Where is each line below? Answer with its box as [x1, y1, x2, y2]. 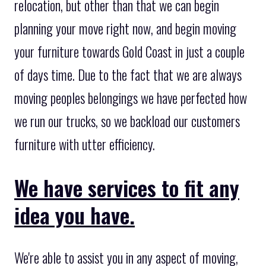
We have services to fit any [14, 171, 239, 203]
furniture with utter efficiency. [14, 134, 155, 154]
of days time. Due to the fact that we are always [14, 64, 242, 85]
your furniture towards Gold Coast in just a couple [14, 41, 245, 62]
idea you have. [14, 198, 135, 230]
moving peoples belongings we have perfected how [14, 87, 247, 108]
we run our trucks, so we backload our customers [14, 110, 240, 131]
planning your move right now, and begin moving [14, 18, 236, 39]
